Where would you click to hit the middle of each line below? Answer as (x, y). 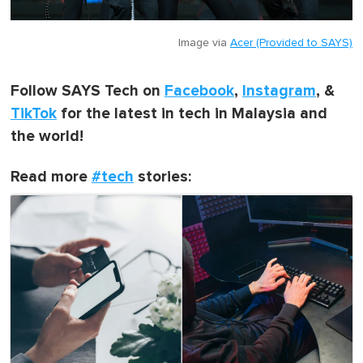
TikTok (34, 114)
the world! (47, 137)
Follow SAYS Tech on (88, 92)
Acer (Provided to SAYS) (291, 43)
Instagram (279, 92)
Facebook (199, 92)
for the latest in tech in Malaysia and (192, 114)
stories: (162, 177)
